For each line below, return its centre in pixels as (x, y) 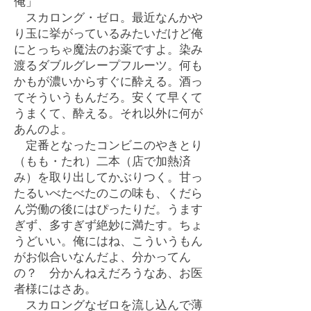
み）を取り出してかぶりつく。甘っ (108, 177)
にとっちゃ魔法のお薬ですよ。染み (108, 49)
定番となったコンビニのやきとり (108, 145)
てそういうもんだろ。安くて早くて (108, 97)
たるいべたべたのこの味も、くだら (108, 193)
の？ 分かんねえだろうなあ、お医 (108, 272)
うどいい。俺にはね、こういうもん (108, 241)
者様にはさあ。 (55, 288)
